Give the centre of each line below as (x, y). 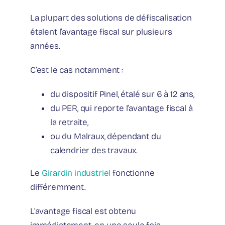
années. (45, 46)
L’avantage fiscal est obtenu (83, 211)
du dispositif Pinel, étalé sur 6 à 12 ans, (122, 94)
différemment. (58, 187)
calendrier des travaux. (94, 151)
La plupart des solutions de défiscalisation (111, 18)
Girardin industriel (76, 173)
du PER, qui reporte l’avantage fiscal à (122, 108)
